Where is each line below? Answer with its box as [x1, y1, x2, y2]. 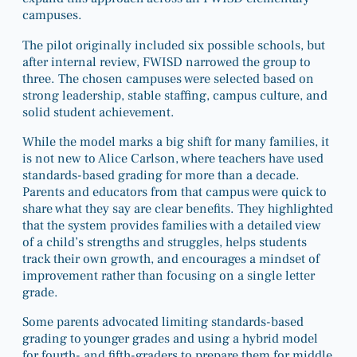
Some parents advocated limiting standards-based [22, 313, 304, 331]
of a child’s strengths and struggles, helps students [22, 233, 307, 250]
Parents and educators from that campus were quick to [22, 182, 327, 200]
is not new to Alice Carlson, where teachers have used [22, 149, 324, 167]
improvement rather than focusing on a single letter [22, 266, 315, 284]
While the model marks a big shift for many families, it [22, 132, 329, 150]
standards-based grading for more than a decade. [22, 166, 300, 183]
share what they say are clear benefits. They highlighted [22, 199, 333, 217]
